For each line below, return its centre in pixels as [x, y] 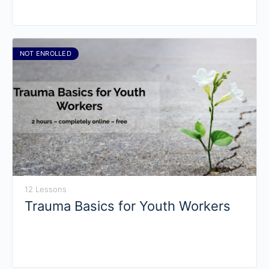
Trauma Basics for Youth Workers [128, 206]
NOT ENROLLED [46, 54]
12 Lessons [46, 189]
